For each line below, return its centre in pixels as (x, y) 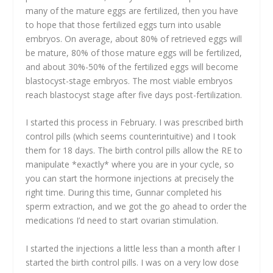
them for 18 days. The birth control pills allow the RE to (134, 151)
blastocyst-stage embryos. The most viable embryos (129, 81)
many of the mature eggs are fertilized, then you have (132, 11)
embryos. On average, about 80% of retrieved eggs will (134, 39)
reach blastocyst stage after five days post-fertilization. (134, 95)
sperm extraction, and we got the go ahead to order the (136, 207)
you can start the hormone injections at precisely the (130, 179)
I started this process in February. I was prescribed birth (135, 122)
